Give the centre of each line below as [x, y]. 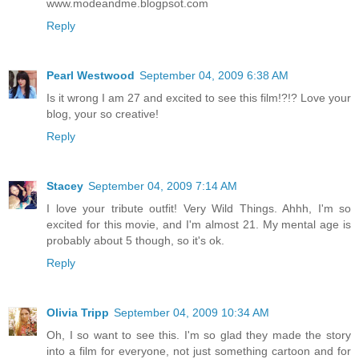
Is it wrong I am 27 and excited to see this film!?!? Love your [199, 97]
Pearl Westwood [91, 75]
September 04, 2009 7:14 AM [163, 186]
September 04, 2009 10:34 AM [192, 312]
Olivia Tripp [78, 312]
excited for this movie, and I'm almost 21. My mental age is [199, 224]
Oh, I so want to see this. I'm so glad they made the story [199, 335]
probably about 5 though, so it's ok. [135, 240]
